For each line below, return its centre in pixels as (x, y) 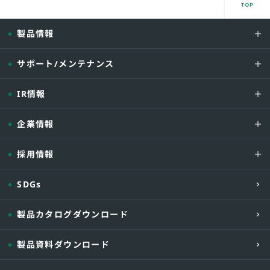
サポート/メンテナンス (66, 64)
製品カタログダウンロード (73, 214)
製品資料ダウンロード (64, 244)
